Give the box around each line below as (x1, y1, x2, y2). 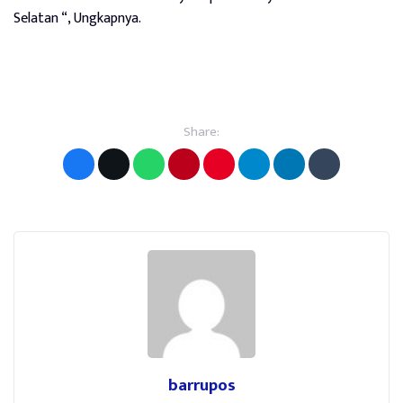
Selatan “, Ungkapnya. (13, 5, 141, 31)
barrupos (167, 371, 236, 399)
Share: (184, 120, 219, 143)
